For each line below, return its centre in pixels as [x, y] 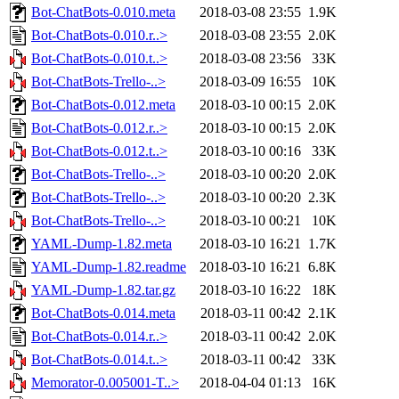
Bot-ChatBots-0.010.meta [103, 12]
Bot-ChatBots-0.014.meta [103, 313]
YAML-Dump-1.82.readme [109, 267]
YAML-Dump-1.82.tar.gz [103, 290]
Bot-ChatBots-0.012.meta [103, 105]
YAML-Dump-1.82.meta [102, 244]
